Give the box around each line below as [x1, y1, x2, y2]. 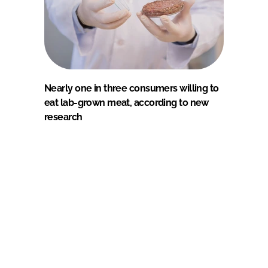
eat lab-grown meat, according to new [44, 96, 209, 108]
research [44, 111, 83, 123]
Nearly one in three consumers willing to [44, 82, 219, 94]
